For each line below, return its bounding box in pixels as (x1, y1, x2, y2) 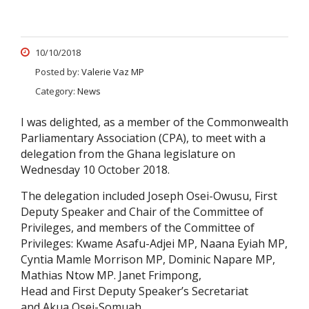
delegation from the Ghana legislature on (21, 146, 235, 162)
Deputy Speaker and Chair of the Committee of (21, 204, 263, 220)
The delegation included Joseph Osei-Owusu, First (21, 188, 277, 204)
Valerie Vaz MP (81, 66, 144, 79)
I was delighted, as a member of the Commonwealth (21, 114, 288, 130)
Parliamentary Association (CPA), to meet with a (21, 130, 266, 146)
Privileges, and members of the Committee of (21, 220, 255, 236)
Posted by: (35, 66, 81, 79)
